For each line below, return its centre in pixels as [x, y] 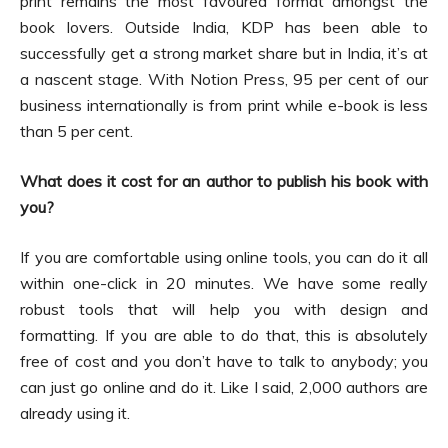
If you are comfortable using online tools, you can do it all [224, 257]
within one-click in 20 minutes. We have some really [224, 283]
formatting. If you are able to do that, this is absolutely [224, 335]
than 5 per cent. [76, 131]
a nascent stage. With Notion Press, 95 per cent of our [224, 79]
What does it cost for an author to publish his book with [224, 181]
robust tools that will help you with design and [224, 309]
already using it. [75, 413]
